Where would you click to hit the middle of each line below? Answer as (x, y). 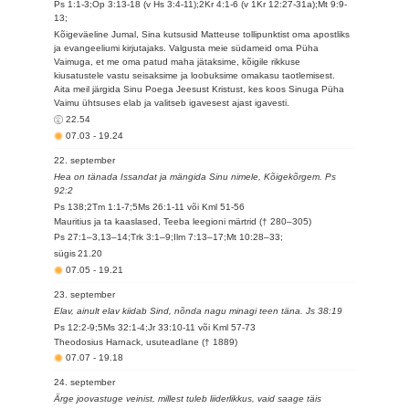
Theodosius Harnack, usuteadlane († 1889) (146, 342)
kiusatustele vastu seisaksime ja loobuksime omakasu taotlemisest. (195, 75)
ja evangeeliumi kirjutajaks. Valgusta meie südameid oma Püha (187, 48)
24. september (85, 382)
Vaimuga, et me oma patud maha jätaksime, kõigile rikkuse (178, 62)
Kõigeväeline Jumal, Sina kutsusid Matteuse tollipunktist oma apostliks (202, 34)
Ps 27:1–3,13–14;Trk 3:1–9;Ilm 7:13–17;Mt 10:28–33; (169, 237)
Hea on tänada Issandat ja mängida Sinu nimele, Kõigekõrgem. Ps (195, 177)
